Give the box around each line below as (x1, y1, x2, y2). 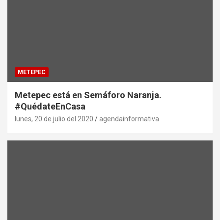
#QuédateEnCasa (15, 101, 85, 111)
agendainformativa (99, 114, 159, 123)
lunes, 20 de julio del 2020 (15, 114, 93, 123)
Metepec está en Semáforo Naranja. (15, 89, 162, 100)
